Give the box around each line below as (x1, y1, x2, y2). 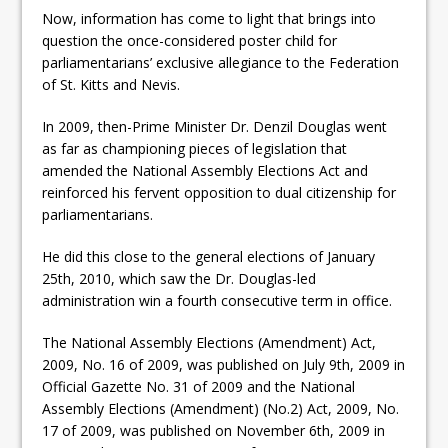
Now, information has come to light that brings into (42, 8, 377, 28)
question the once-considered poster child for (42, 30, 338, 50)
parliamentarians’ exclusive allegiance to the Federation (42, 52, 400, 72)
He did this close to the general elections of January (42, 246, 376, 266)
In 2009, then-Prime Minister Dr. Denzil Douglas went (42, 116, 388, 136)
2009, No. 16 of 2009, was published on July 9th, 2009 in (42, 354, 406, 374)
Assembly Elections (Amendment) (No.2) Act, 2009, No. (42, 398, 400, 418)
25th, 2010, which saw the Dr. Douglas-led (42, 268, 317, 288)
